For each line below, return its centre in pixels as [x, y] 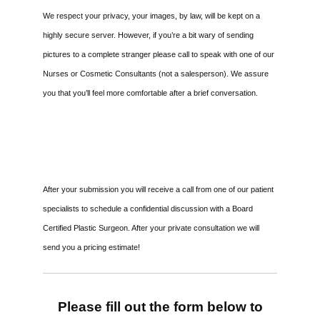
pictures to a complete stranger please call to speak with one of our [159, 54]
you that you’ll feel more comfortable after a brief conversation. [150, 92]
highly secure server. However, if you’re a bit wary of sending [148, 35]
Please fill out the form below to [160, 306]
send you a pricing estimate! [91, 247]
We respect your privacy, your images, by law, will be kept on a [151, 15]
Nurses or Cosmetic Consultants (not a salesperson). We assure [156, 73]
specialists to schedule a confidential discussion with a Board [148, 208]
